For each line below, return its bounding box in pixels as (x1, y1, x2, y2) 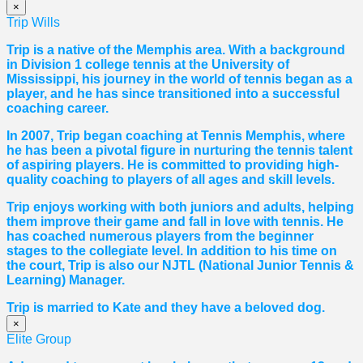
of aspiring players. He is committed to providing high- (6, 157, 339, 172)
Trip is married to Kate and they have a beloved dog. (6, 300, 328, 314)
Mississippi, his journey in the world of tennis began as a (6, 71, 352, 86)
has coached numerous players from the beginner (6, 228, 314, 243)
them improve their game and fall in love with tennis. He (6, 214, 344, 228)
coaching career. (6, 100, 109, 115)
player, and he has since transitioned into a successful (6, 86, 340, 100)
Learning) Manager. (6, 272, 128, 287)
